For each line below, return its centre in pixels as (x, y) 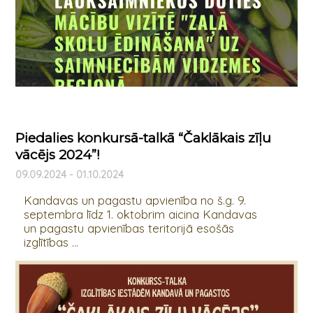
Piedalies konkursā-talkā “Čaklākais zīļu (143, 138)
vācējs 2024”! (57, 155)
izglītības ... (51, 242)
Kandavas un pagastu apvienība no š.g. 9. (134, 200)
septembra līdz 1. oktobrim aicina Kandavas (140, 214)
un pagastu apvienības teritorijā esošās (129, 228)
